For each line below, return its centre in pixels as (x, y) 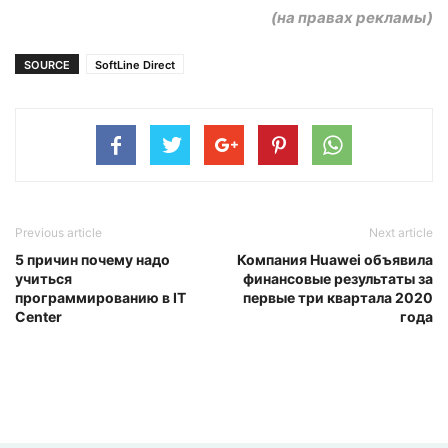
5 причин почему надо (92, 259)
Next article (401, 232)
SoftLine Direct (135, 64)
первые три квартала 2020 (338, 297)
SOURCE (47, 64)
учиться (43, 278)
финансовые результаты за (338, 278)
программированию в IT (100, 297)
